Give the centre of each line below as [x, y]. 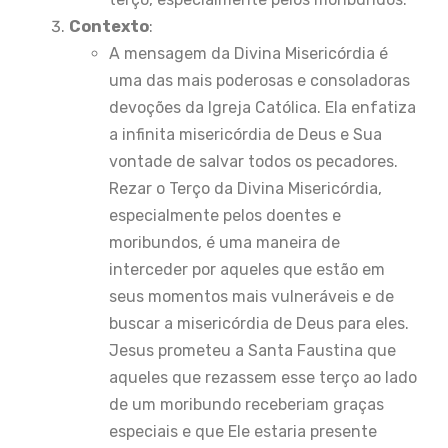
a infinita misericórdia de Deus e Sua [245, 134]
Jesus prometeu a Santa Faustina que [252, 350]
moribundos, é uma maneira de [224, 242]
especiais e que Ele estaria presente [243, 431]
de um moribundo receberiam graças [246, 404]
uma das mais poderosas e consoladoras [259, 80]
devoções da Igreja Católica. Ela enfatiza [262, 107]
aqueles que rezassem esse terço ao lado [263, 377]
